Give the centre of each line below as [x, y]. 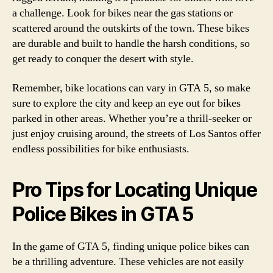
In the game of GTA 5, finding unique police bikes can [131, 246]
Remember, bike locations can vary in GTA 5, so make [131, 88]
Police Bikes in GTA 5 [103, 214]
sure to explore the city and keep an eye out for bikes [126, 103]
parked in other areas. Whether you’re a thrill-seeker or [132, 118]
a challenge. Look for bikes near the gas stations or [122, 13]
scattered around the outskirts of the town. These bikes [131, 28]
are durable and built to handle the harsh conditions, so [131, 44]
